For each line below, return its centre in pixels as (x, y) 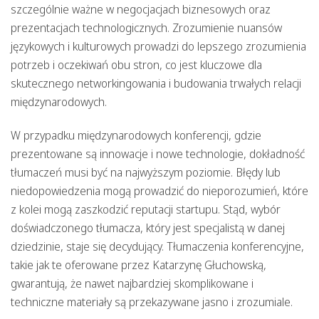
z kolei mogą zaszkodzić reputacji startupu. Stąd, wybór (146, 210)
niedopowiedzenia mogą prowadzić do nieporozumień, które (159, 191)
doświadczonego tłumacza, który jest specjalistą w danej (148, 228)
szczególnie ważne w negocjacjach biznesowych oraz (141, 10)
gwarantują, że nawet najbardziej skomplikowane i (132, 284)
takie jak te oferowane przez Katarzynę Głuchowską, (138, 265)
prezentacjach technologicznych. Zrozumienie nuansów (146, 28)
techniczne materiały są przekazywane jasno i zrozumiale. (152, 302)
